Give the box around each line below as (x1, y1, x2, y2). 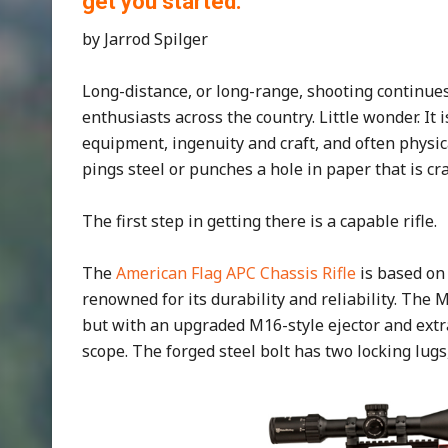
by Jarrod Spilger (82, 28, 208, 50)
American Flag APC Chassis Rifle (116, 262, 356, 284)
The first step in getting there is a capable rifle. (82, 210, 437, 232)
